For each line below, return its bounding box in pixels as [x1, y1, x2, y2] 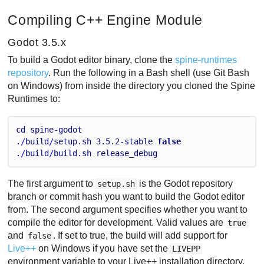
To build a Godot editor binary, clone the [8, 55, 176, 65]
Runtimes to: [8, 94, 61, 104]
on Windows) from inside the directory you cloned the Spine [8, 81, 256, 91]
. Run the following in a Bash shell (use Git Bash [48, 68, 250, 78]
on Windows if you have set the [36, 243, 171, 254]
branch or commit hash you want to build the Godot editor [8, 192, 245, 202]
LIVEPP [172, 244, 201, 254]
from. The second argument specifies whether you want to [8, 204, 248, 215]
